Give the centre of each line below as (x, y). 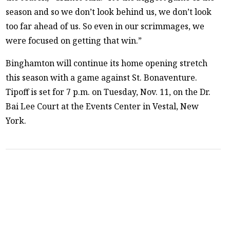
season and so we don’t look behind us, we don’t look (109, 12)
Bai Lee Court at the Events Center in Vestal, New (102, 106)
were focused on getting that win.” (74, 40)
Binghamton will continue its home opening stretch (107, 63)
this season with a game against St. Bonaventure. (102, 77)
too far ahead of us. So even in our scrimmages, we (105, 26)
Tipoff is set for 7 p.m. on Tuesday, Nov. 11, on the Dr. (108, 92)
